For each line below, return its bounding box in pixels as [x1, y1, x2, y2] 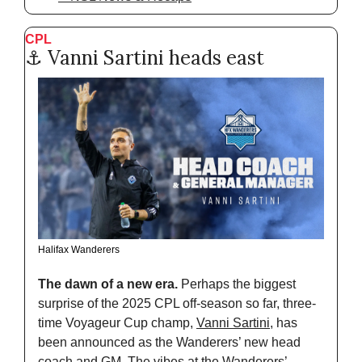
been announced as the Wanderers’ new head [38, 335, 301, 349]
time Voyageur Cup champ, [38, 315, 196, 330]
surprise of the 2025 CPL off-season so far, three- [38, 296, 316, 310]
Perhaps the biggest [181, 276, 296, 291]
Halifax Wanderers [38, 243, 120, 255]
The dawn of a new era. [38, 276, 181, 291]
